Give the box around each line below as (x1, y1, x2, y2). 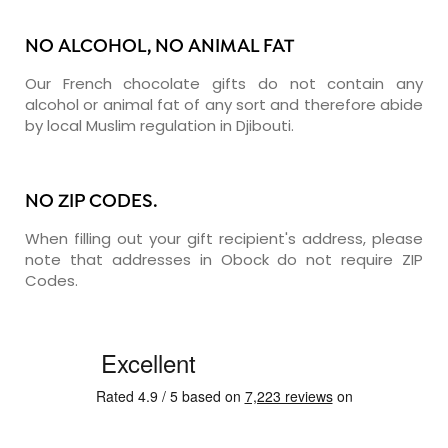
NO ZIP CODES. (25, 190, 158, 214)
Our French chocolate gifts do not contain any (25, 72, 423, 94)
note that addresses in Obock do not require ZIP (25, 248, 423, 270)
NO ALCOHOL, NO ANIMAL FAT (25, 35, 294, 59)
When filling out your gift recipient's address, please (25, 227, 423, 249)
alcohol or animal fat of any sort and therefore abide (25, 93, 423, 115)
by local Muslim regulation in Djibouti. (25, 114, 294, 136)
